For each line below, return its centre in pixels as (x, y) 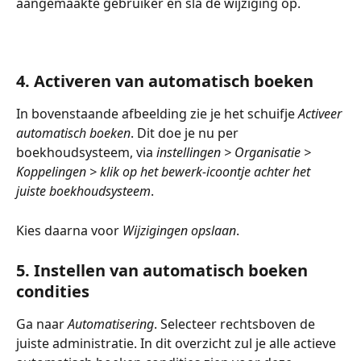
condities (53, 291)
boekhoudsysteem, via (86, 153)
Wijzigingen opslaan (179, 230)
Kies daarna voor (69, 230)
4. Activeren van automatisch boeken (165, 81)
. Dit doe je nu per (186, 133)
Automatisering (111, 324)
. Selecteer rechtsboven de (236, 324)
